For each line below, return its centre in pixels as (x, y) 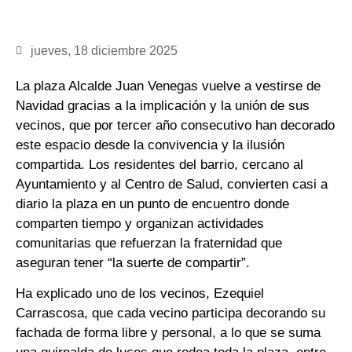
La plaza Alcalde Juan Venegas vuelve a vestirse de (168, 86)
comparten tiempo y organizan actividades (140, 223)
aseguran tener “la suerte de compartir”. (133, 262)
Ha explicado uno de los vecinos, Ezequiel (140, 293)
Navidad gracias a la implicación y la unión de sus (163, 105)
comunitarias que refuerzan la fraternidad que (149, 243)
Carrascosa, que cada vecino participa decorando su (170, 313)
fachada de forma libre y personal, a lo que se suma (168, 332)
